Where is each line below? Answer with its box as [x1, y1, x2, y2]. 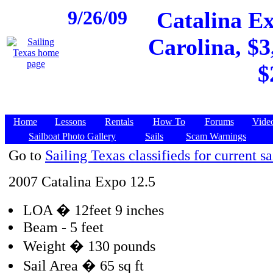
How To [152, 116, 185, 127]
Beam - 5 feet [23, 219, 104, 235]
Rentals [105, 116, 133, 127]
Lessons [55, 116, 86, 127]
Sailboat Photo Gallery [29, 131, 116, 141]
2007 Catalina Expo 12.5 [9, 174, 155, 190]
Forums [204, 116, 234, 127]
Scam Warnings [186, 131, 246, 141]
